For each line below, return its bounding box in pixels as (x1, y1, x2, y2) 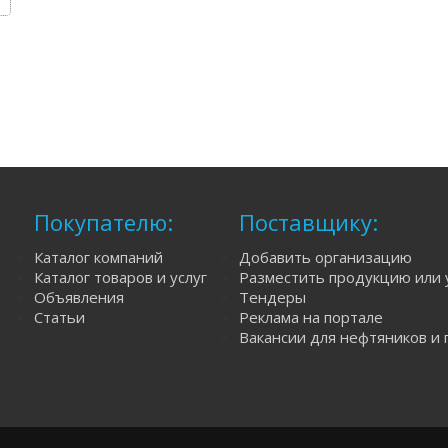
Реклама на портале (239, 307, 383, 327)
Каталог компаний (34, 247, 163, 267)
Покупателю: (34, 207, 173, 237)
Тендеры (239, 287, 306, 307)
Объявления (34, 287, 124, 307)
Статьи (34, 307, 85, 327)
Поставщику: (239, 207, 378, 237)
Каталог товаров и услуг (34, 267, 207, 287)
